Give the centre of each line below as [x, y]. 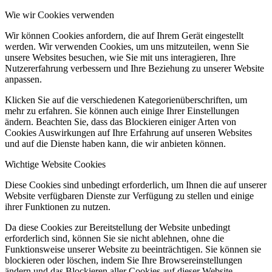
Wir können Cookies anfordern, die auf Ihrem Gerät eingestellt [124, 35]
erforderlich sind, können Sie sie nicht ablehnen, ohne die [114, 238]
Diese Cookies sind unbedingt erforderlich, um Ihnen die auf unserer [136, 185]
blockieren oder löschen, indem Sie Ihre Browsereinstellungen [124, 260]
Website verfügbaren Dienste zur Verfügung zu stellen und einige [129, 195]
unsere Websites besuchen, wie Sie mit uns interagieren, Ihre [120, 57]
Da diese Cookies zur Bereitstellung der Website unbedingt [117, 227]
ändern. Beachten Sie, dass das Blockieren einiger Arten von [121, 121]
